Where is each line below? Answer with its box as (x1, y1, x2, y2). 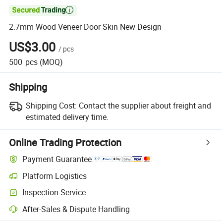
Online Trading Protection (9, 135, 122, 149)
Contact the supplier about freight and (78, 100, 211, 111)
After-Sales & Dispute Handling (22, 203, 130, 215)
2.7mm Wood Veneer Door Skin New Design (9, 21, 162, 33)
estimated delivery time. (25, 111, 109, 122)
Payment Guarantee (22, 154, 92, 165)
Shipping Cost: (25, 100, 77, 111)
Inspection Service (22, 187, 86, 198)
